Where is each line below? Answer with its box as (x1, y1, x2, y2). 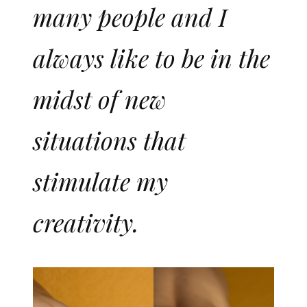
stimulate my (33, 164, 168, 198)
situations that (33, 123, 186, 157)
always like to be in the (33, 41, 270, 75)
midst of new (33, 82, 167, 116)
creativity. (33, 206, 139, 239)
